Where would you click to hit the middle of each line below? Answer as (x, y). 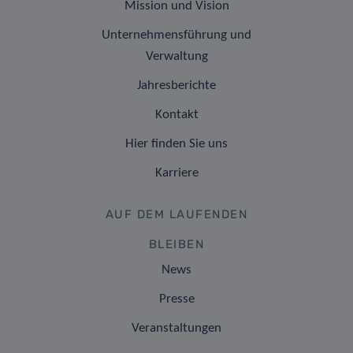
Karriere (176, 173)
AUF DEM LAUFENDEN (176, 215)
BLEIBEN (176, 245)
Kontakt (176, 115)
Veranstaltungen (176, 329)
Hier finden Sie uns (176, 144)
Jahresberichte (176, 86)
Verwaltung (176, 57)
